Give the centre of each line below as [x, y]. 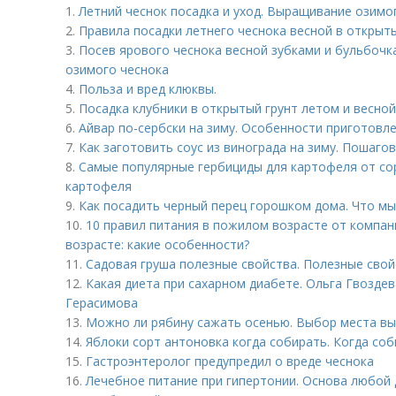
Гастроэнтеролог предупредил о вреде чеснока [230, 361]
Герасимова [102, 303]
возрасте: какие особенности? [157, 244]
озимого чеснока [117, 69]
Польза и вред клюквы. [148, 89]
